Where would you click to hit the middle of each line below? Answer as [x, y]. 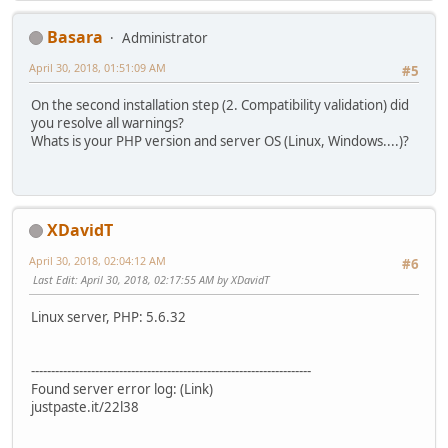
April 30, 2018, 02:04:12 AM [97, 260]
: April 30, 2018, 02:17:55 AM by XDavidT [172, 279]
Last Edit [54, 279]
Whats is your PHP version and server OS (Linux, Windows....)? [220, 140]
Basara [75, 36]
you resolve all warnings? [107, 122]
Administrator [165, 37]
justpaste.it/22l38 [85, 406]
